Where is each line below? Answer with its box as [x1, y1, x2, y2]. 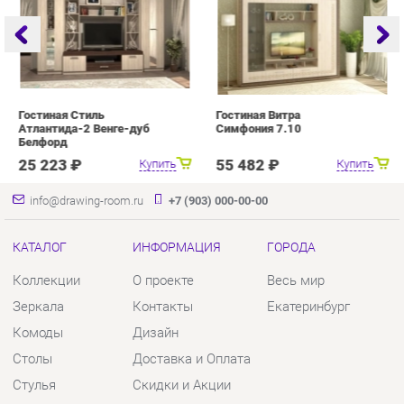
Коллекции [12, 147, 78, 163]
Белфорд [17, 16, 65, 30]
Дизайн [127, 197, 172, 214]
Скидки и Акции [127, 248, 222, 264]
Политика [127, 272, 185, 289]
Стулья [12, 248, 54, 264]
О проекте [127, 147, 187, 163]
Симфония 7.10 [207, 3, 290, 17]
